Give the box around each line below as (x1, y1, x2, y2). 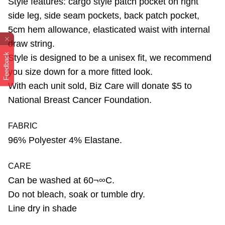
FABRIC (8, 122, 38, 130)
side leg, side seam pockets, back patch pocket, (8, 11, 199, 21)
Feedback (3, 51, 10, 80)
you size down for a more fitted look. (8, 67, 153, 77)
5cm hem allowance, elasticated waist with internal (8, 25, 210, 35)
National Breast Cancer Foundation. (8, 95, 152, 105)
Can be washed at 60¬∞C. (8, 175, 115, 185)
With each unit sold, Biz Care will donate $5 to (8, 81, 192, 91)
